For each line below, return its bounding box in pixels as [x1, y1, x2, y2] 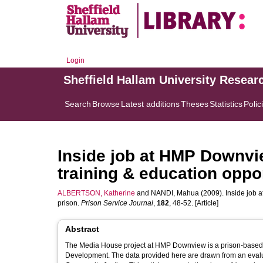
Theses [181, 99, 208, 109]
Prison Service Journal [81, 199, 153, 207]
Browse [92, 99, 120, 109]
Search [65, 99, 91, 109]
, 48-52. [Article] [169, 199, 218, 207]
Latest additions [121, 99, 180, 109]
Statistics [210, 99, 242, 109]
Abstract [65, 224, 99, 234]
